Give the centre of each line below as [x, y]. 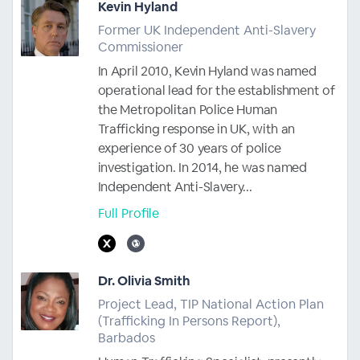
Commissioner [140, 47]
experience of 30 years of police [190, 148]
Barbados [126, 337]
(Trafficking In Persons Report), [189, 321]
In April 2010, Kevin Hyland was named [207, 71]
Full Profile [128, 213]
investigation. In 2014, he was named [202, 167]
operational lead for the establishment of [216, 90]
